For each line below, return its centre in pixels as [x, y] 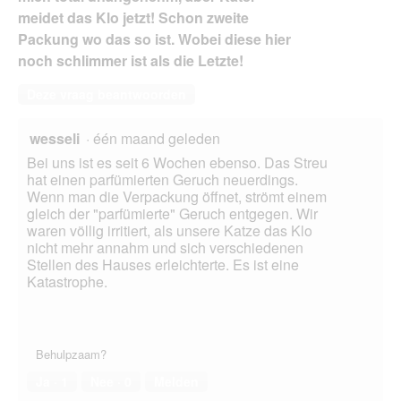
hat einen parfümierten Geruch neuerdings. [162, 180]
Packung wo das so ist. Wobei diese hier [154, 39]
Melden [176, 382]
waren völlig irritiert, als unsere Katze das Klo [170, 231]
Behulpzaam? [71, 354]
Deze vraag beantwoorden [107, 94]
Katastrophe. [67, 282]
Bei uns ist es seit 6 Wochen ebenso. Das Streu [177, 163]
